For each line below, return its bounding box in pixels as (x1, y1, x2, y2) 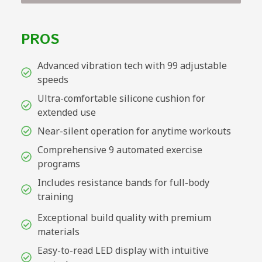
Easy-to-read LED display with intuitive (37, 244, 209, 257)
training (37, 190, 73, 204)
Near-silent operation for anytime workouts (37, 125, 231, 138)
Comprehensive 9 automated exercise (37, 143, 202, 157)
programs (37, 157, 80, 171)
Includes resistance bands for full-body (37, 176, 209, 189)
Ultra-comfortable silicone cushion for (37, 92, 205, 105)
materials (37, 225, 80, 239)
